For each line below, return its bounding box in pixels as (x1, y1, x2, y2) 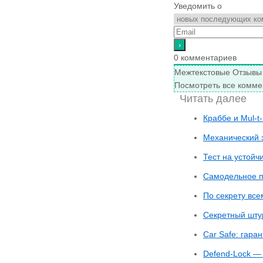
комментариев (178, 53, 237, 62)
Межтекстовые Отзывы (174, 68, 262, 77)
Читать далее (180, 93, 247, 104)
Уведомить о (174, 1, 222, 11)
